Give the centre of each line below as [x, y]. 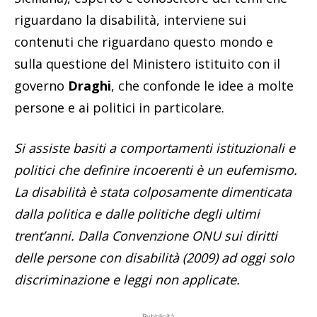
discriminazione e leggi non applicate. [127, 280]
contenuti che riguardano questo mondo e [144, 42]
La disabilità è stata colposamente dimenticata [153, 192]
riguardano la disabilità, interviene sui [130, 20]
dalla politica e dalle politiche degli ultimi [137, 214]
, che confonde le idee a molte [202, 86]
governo [41, 86]
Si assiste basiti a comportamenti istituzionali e [155, 148]
